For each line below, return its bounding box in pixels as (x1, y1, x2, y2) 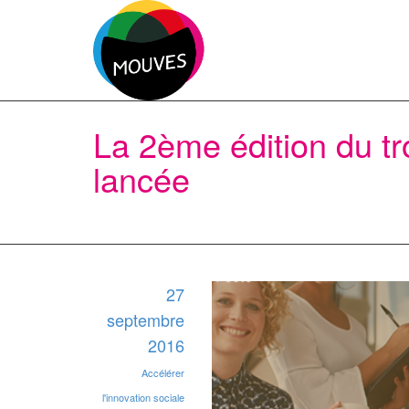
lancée (93, 155, 190, 202)
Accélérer (142, 365, 184, 380)
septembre (107, 308, 184, 331)
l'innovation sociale (102, 390, 184, 404)
